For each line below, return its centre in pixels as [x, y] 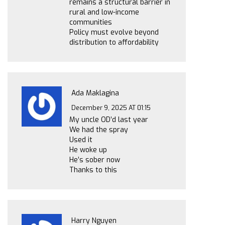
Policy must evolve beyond [114, 32]
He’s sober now [95, 160]
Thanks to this [93, 170]
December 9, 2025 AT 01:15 [111, 107]
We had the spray [99, 130]
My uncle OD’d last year [109, 120]
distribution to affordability [114, 42]
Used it [81, 140]
